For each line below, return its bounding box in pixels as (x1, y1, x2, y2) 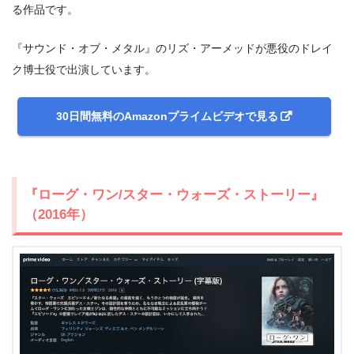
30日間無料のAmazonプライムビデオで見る (56, 110, 279, 123)
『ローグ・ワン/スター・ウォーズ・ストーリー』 (24, 186, 324, 203)
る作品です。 (12, 3, 78, 17)
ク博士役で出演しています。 (12, 62, 156, 76)
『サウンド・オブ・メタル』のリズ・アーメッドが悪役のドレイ (12, 41, 333, 55)
